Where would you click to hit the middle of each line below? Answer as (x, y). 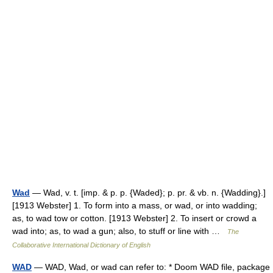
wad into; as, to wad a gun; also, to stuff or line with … (120, 231)
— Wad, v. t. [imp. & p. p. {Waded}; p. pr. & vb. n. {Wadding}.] (148, 193)
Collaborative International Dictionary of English (81, 245)
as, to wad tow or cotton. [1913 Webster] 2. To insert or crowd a (134, 218)
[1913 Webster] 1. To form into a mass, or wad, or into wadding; (135, 206)
